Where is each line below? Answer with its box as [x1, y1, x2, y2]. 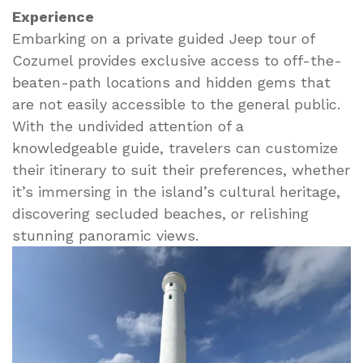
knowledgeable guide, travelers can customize [12, 139, 338, 156]
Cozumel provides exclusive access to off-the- [12, 51, 342, 69]
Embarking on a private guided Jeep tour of [12, 29, 314, 47]
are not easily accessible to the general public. [12, 95, 340, 113]
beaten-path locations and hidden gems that [12, 73, 331, 91]
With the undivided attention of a [12, 117, 244, 135]
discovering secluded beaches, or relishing [12, 204, 309, 222]
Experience [12, 7, 94, 25]
